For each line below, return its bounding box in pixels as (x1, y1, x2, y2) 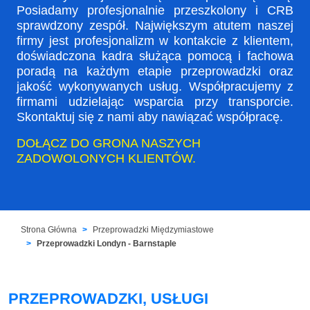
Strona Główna (21, 224, 77, 235)
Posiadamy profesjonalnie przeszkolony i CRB (17, 3, 293, 18)
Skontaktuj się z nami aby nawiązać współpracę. (17, 110, 283, 125)
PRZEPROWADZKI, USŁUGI (8, 289, 208, 307)
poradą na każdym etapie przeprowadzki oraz (17, 64, 293, 79)
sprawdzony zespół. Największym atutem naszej (17, 19, 293, 33)
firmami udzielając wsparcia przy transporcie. (17, 95, 293, 109)
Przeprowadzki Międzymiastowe (93, 224, 215, 235)
